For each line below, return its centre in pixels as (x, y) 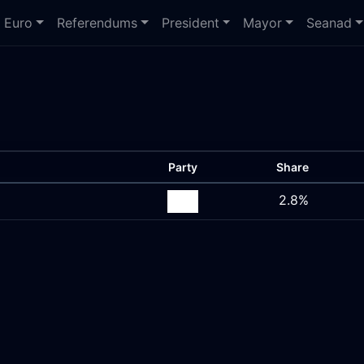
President (190, 23)
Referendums (97, 23)
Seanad (329, 23)
